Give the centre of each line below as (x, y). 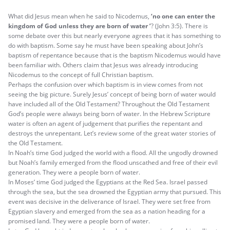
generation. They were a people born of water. (74, 172)
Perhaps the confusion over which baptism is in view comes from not (106, 84)
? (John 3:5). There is (179, 26)
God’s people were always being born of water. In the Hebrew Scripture (109, 113)
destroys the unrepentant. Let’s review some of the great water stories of (112, 133)
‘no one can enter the (183, 16)
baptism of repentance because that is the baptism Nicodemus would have (114, 55)
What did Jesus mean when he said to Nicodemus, (80, 16)
